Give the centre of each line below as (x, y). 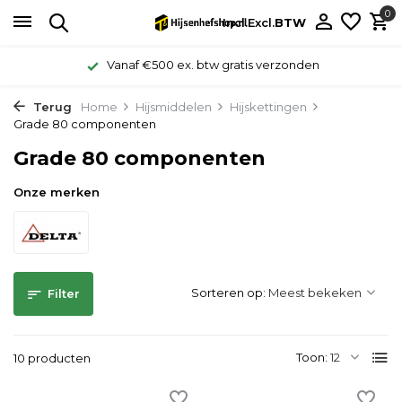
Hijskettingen (268, 107)
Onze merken (57, 192)
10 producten (52, 358)
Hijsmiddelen (174, 107)
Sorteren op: (228, 293)
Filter (64, 293)
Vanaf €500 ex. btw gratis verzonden (211, 65)
